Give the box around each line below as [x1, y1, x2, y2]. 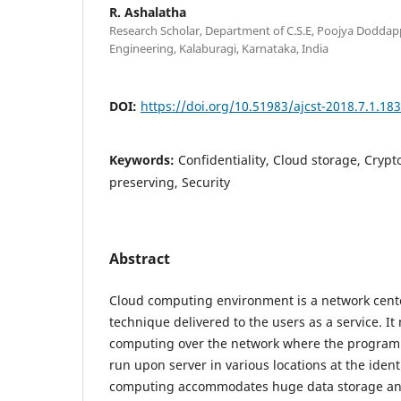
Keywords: [109, 150, 178, 168]
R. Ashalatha [109, 3, 186, 21]
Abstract [109, 248, 170, 269]
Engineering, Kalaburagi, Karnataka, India [109, 39, 328, 56]
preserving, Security [109, 173, 230, 191]
